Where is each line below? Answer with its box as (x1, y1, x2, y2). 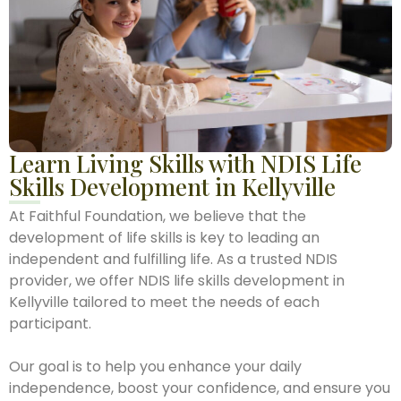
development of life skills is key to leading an (9, 227, 320, 249)
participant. (9, 313, 91, 335)
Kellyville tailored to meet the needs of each (9, 292, 320, 313)
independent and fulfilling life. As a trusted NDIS (9, 249, 337, 270)
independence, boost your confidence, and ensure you (9, 378, 390, 399)
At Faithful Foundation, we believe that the (9, 206, 306, 227)
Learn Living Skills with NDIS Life (9, 148, 362, 180)
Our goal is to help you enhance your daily (9, 356, 302, 378)
